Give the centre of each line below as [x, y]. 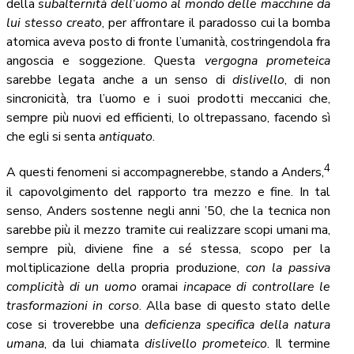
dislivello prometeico [205, 343]
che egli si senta [53, 137]
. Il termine [299, 343]
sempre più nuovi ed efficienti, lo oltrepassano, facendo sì [169, 118]
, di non [307, 80]
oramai [160, 286]
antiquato [126, 137]
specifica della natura [269, 324]
